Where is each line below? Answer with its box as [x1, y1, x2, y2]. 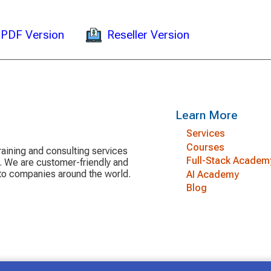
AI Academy [186, 168, 239, 180]
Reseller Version [107, 27, 190, 42]
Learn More [175, 108, 238, 123]
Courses [186, 141, 224, 153]
